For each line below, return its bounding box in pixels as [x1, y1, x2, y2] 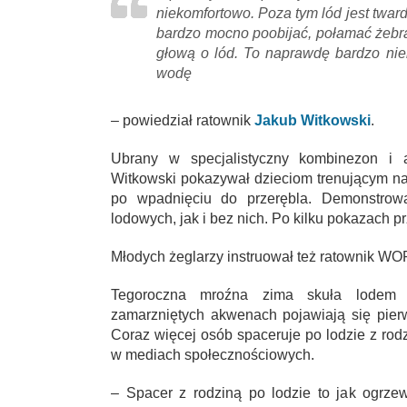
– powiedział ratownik [111, 113, 254, 129]
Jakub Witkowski [254, 113, 371, 129]
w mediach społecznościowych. [111, 347, 314, 363]
